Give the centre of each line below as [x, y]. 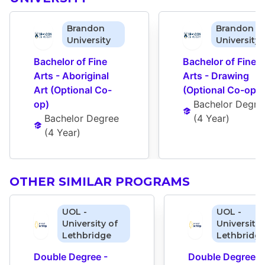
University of [90, 224]
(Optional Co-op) [221, 90]
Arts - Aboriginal [71, 76]
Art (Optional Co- [73, 90]
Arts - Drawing [216, 76]
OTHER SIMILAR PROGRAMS [100, 182]
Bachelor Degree [82, 119]
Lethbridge [87, 236]
